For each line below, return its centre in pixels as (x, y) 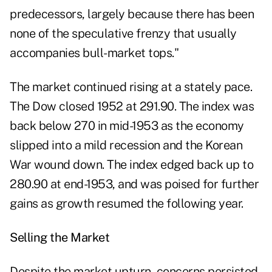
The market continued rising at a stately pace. (131, 87)
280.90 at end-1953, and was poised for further (134, 184)
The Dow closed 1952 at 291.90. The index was (132, 107)
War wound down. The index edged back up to (131, 165)
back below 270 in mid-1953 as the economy (127, 126)
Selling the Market (59, 238)
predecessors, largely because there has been (132, 14)
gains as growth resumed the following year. (127, 204)
